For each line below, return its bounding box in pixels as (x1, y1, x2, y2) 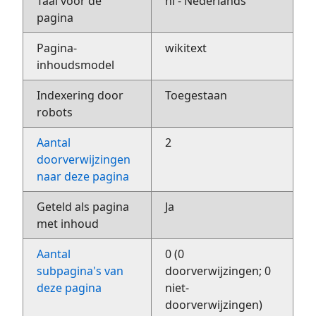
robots (37, 104, 73, 120)
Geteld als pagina (37, 198, 130, 214)
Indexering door (37, 87, 124, 103)
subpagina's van (37, 262, 124, 279)
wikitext (165, 39, 207, 56)
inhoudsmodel (37, 56, 115, 73)
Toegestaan (165, 87, 228, 103)
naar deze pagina (37, 168, 130, 184)
